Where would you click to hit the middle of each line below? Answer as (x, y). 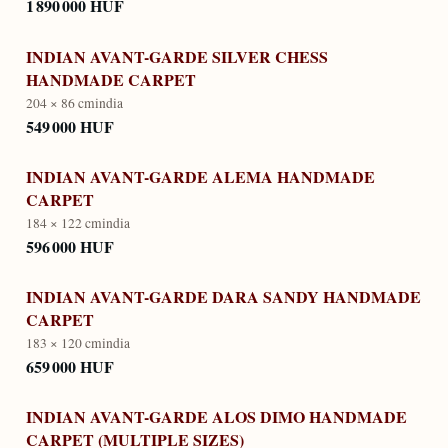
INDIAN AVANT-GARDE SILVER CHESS (177, 56)
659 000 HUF (70, 366)
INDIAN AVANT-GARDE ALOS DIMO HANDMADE (216, 417)
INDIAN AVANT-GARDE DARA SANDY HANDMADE (223, 297)
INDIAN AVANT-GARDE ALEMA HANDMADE (200, 177)
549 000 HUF (70, 126)
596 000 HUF (70, 246)
